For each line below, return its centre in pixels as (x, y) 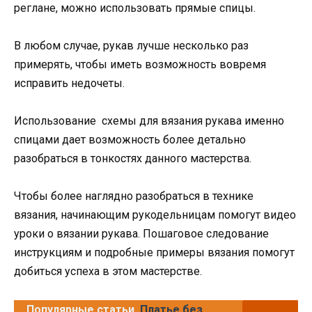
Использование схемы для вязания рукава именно (149, 121)
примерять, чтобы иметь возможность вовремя (140, 64)
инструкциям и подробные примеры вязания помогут (154, 253)
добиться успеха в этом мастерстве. (108, 272)
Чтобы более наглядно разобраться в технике (134, 196)
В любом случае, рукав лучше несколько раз (131, 45)
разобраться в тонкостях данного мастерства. (133, 159)
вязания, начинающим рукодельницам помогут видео (155, 215)
